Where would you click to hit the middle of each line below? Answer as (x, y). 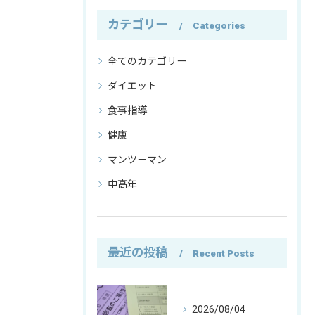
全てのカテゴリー (147, 61)
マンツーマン (137, 160)
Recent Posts (224, 253)
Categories (219, 25)
